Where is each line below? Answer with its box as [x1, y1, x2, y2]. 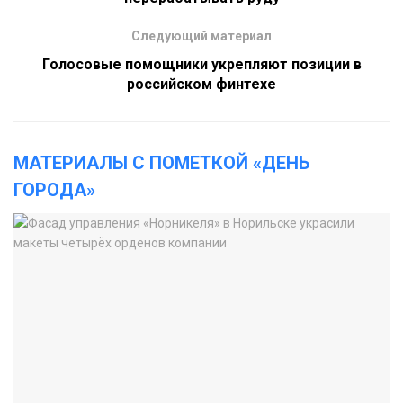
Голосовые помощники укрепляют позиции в [41, 56, 362, 74]
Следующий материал [131, 29, 272, 44]
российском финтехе [127, 76, 276, 94]
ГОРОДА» [13, 179, 95, 201]
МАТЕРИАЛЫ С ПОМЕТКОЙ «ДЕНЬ [13, 152, 309, 175]
